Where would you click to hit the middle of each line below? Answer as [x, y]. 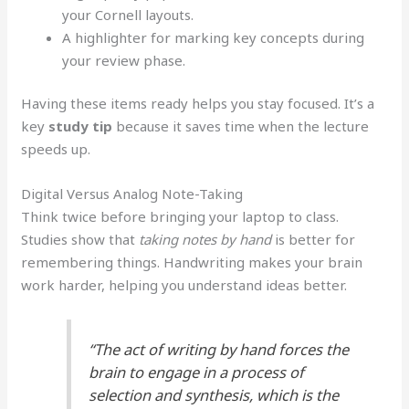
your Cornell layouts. [128, 14]
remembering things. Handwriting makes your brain [192, 262]
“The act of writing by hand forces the [219, 349]
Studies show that [80, 239]
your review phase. [124, 60]
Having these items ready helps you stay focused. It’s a [198, 103]
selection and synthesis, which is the [214, 394]
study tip [81, 126]
